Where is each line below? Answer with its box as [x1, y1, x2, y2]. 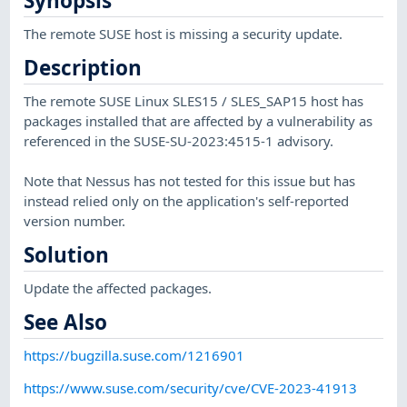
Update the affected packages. [24, 278, 213, 297]
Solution [24, 241, 110, 270]
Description [24, 54, 143, 83]
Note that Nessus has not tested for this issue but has [24, 171, 356, 190]
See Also [24, 308, 108, 337]
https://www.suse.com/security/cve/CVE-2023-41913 [24, 378, 358, 397]
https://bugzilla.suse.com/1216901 [24, 345, 245, 364]
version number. [24, 211, 126, 230]
